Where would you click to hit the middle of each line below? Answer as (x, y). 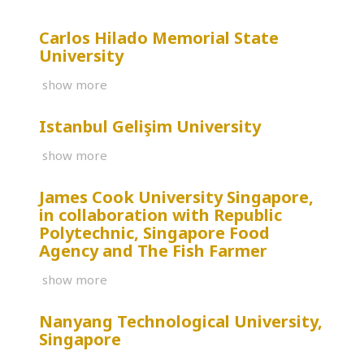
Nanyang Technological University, (181, 321)
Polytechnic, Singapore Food (154, 232)
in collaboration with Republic (160, 214)
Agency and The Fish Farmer (153, 250)
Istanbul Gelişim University (150, 126)
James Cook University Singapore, (176, 197)
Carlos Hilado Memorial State (159, 37)
